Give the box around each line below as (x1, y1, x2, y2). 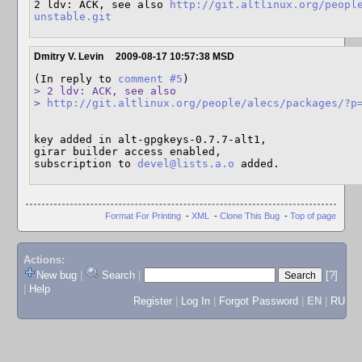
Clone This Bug (220, 210, 280, 221)
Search (101, 269, 135, 282)
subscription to (34, 158, 137, 170)
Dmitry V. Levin (34, 51, 103, 62)
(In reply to (34, 73, 118, 85)
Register (133, 295, 172, 308)
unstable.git (34, 11, 112, 23)
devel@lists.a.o (137, 158, 234, 170)
